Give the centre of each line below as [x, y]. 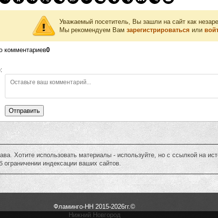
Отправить [24, 111]
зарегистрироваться [158, 30]
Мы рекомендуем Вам [93, 30]
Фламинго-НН [73, 207]
